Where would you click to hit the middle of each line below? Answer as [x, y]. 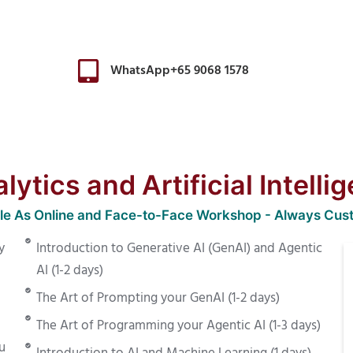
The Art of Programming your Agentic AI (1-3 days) [179, 325]
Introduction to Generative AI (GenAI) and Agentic [180, 248]
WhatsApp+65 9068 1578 [179, 71]
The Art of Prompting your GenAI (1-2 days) [158, 298]
